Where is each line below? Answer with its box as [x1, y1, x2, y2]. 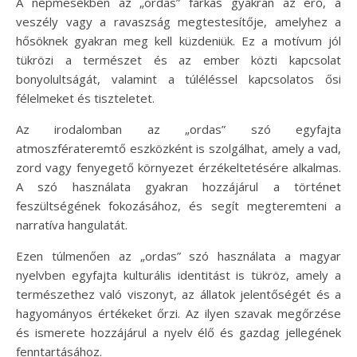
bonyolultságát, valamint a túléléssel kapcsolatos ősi [16, 70, 341, 87]
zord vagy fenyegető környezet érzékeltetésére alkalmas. [16, 159, 341, 175]
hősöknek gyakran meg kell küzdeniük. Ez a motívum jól [16, 32, 341, 49]
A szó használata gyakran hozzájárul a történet [16, 178, 341, 194]
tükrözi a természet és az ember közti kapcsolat [16, 51, 341, 68]
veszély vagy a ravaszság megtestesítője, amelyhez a [16, 13, 341, 29]
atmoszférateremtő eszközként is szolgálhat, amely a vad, [16, 139, 341, 156]
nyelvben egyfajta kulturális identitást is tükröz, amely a [16, 266, 341, 283]
